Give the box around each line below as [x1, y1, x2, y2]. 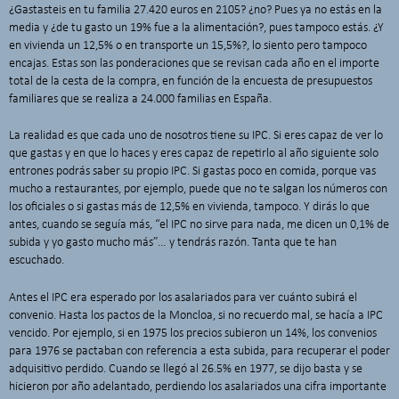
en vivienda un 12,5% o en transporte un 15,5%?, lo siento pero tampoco [9, 38, 367, 53]
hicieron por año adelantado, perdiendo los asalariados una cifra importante [9, 379, 387, 394]
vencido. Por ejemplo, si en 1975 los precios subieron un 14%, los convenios [9, 326, 377, 340]
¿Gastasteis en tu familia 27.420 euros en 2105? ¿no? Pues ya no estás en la [9, 3, 382, 17]
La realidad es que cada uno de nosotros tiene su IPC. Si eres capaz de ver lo [9, 129, 383, 143]
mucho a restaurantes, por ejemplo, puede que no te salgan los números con [9, 183, 387, 197]
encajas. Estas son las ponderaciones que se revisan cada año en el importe [9, 56, 379, 70]
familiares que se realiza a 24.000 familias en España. [9, 92, 272, 106]
